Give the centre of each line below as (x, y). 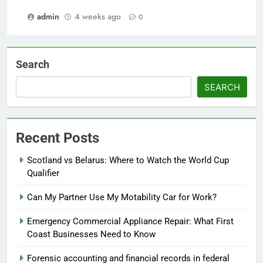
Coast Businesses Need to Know (92, 234)
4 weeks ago (98, 16)
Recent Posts (58, 138)
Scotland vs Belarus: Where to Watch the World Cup (128, 160)
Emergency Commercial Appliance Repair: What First (130, 221)
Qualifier (43, 173)
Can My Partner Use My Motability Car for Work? (122, 197)
